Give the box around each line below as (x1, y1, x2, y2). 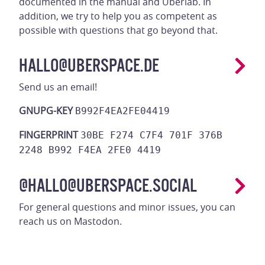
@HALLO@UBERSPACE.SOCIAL (19, 176, 197, 195)
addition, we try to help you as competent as (19, 9, 217, 22)
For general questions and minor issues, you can (19, 201, 235, 214)
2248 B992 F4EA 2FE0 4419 (19, 144, 161, 156)
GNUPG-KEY (19, 104, 73, 117)
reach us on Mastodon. (19, 215, 122, 228)
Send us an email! (19, 80, 97, 93)
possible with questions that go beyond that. (19, 24, 218, 37)
